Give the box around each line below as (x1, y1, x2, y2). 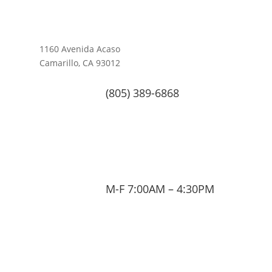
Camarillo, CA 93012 (39, 56, 120, 69)
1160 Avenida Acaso (39, 42, 120, 55)
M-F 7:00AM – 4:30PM (105, 181, 214, 196)
